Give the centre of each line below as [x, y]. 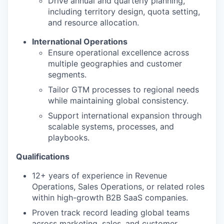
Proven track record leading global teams [111, 212]
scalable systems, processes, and [111, 126]
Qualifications [43, 156]
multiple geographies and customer [115, 63]
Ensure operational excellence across [118, 52]
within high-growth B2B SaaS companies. [110, 197]
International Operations [80, 41]
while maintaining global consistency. [118, 100]
